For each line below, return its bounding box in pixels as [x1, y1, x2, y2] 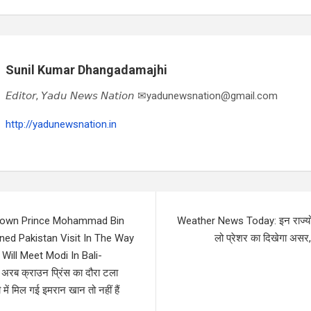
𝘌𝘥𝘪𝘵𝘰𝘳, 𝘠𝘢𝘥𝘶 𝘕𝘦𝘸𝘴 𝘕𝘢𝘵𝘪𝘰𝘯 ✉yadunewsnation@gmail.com [6, 89, 278, 102]
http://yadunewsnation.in [6, 117, 117, 131]
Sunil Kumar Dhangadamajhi [6, 62, 167, 77]
